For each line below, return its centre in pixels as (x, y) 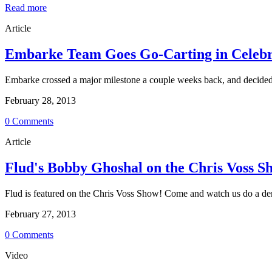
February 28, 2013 (40, 101)
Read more (26, 8)
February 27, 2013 (40, 214)
